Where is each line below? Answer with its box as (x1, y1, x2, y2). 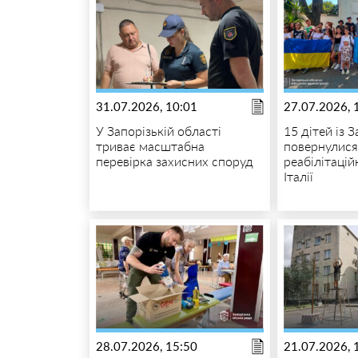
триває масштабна (95, 137, 205, 153)
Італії (284, 168, 314, 184)
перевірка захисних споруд (95, 153, 253, 169)
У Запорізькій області (95, 122, 221, 138)
